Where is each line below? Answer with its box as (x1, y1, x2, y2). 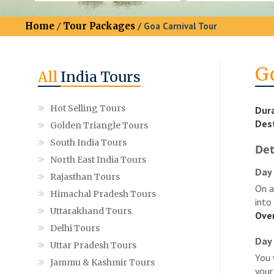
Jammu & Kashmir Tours (50, 256, 155, 268)
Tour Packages (63, 20, 135, 32)
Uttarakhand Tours (50, 205, 131, 217)
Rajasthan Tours (50, 171, 120, 182)
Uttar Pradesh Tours (50, 239, 136, 251)
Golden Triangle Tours (50, 119, 148, 131)
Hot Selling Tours (50, 102, 125, 114)
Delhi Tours (50, 222, 100, 234)
